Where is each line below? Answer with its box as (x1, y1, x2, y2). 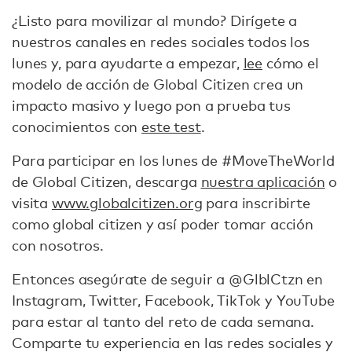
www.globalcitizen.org (51, 194, 203, 211)
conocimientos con (12, 118, 142, 135)
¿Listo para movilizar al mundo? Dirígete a (12, 12, 298, 29)
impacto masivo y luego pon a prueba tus (12, 97, 291, 114)
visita (12, 194, 52, 211)
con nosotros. (12, 236, 104, 254)
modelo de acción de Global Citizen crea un (12, 75, 304, 93)
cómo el (262, 54, 319, 71)
